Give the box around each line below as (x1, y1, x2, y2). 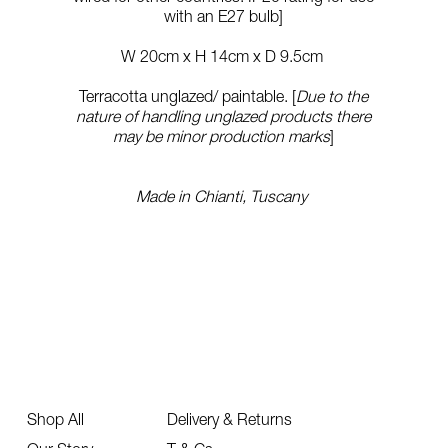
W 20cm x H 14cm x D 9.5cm (120, 47, 327, 65)
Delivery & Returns (167, 410, 292, 428)
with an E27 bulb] (164, 7, 284, 25)
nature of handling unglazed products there (76, 107, 372, 125)
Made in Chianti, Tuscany (136, 187, 312, 205)
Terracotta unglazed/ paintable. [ (79, 87, 297, 105)
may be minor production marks (113, 127, 331, 145)
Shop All (27, 410, 84, 428)
